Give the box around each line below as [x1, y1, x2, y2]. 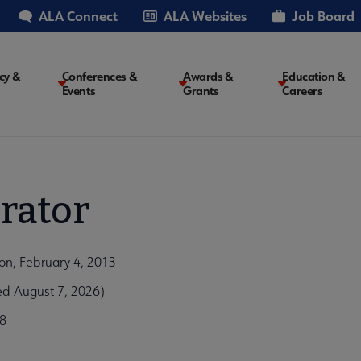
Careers [282, 83, 323, 99]
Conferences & [61, 68, 138, 85]
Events [61, 83, 96, 99]
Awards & [183, 68, 234, 85]
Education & [282, 68, 346, 85]
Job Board [292, 7, 355, 24]
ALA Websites [164, 7, 247, 24]
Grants [183, 83, 219, 99]
